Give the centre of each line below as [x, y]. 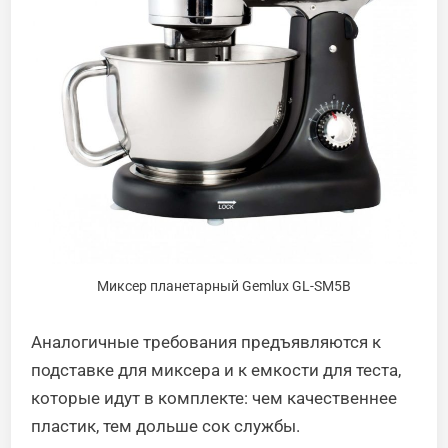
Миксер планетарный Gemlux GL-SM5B [224, 286]
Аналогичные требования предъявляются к [206, 342]
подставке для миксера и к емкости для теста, [216, 370]
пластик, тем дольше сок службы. [166, 426]
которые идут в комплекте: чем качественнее [214, 398]
